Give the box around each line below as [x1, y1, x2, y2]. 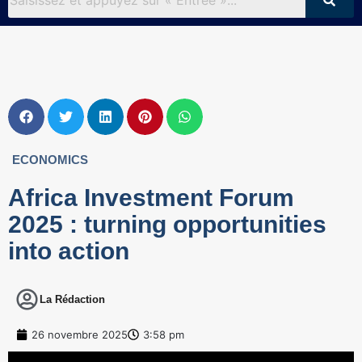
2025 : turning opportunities [8, 210, 326, 238]
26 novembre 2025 [32, 327, 128, 341]
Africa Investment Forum [8, 183, 294, 211]
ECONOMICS [12, 152, 88, 166]
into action [8, 237, 129, 264]
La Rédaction [40, 293, 105, 305]
